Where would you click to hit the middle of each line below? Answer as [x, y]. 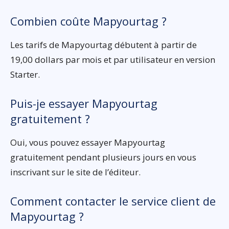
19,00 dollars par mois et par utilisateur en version [113, 59]
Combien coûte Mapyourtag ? [88, 21]
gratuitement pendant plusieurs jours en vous [103, 157]
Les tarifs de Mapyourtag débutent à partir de [104, 44]
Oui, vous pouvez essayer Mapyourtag [88, 142]
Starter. [25, 74]
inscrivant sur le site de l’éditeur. [75, 172]
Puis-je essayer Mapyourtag [84, 103]
